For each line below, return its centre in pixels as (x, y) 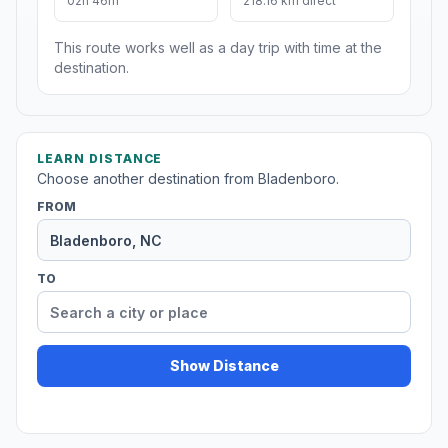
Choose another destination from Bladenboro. (188, 179)
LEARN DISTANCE (100, 159)
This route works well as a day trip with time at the (218, 48)
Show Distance (224, 366)
